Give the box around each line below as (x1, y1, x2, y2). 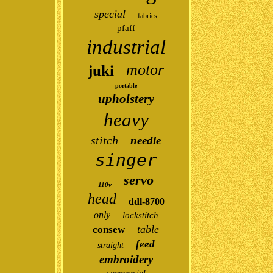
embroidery (99, 253, 153, 266)
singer (94, 150, 157, 170)
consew (93, 224, 126, 235)
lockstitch (122, 210, 158, 220)
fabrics (138, 12, 158, 20)
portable (115, 82, 137, 89)
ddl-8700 (128, 196, 165, 207)
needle (130, 134, 161, 147)
